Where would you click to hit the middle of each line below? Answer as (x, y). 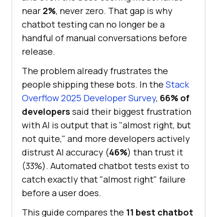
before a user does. (62, 193)
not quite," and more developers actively (106, 139)
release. (39, 52)
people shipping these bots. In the (94, 85)
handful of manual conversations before (104, 38)
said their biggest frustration (131, 112)
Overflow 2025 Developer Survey (89, 98)
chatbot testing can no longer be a (93, 24)
